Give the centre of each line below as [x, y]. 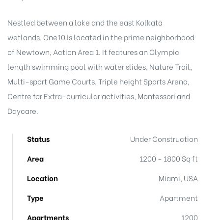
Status [38, 138]
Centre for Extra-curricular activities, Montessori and [99, 96]
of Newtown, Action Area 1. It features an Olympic [93, 51]
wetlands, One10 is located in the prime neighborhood [101, 37]
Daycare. [23, 110]
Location [42, 178]
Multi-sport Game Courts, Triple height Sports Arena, [98, 81]
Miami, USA [178, 178]
